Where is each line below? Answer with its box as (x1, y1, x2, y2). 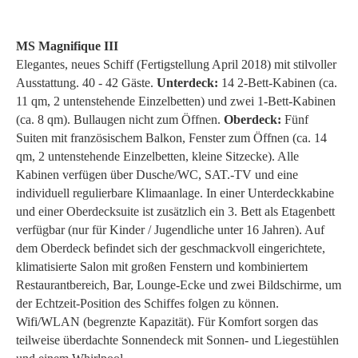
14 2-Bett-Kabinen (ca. (218, 75, 337, 89)
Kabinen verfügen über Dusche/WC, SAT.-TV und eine (16, 167, 298, 181)
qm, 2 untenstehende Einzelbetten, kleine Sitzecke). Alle (16, 149, 299, 163)
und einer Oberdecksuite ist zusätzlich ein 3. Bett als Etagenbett (16, 204, 335, 218)
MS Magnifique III (16, 38, 118, 53)
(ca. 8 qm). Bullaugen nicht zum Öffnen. (16, 112, 224, 126)
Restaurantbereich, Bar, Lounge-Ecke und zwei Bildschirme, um (16, 277, 341, 292)
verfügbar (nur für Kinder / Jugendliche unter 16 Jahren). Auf (16, 222, 324, 237)
